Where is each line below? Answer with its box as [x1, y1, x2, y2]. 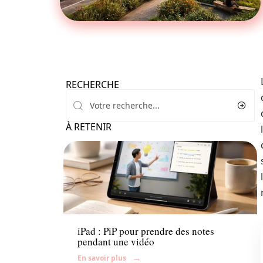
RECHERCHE [66, 78, 119, 91]
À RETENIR [66, 120, 112, 133]
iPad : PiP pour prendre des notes [77, 224, 214, 238]
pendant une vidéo [77, 235, 154, 249]
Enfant [77, 197, 103, 208]
